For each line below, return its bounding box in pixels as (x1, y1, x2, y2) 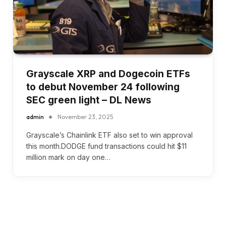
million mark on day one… (26, 152, 110, 161)
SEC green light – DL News (26, 94, 151, 106)
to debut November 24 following (26, 81, 180, 93)
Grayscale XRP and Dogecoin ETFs (26, 68, 190, 80)
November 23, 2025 (58, 112, 113, 121)
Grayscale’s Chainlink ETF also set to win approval (26, 130, 193, 139)
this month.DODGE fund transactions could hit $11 (26, 141, 187, 150)
